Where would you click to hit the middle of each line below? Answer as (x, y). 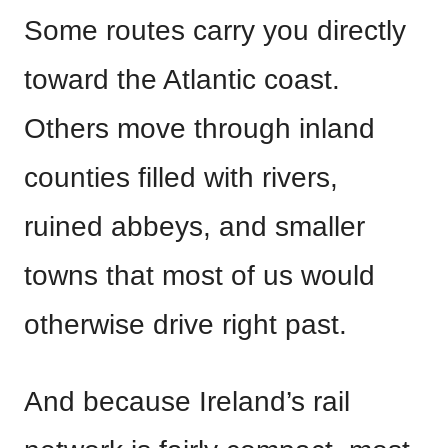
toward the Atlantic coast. (182, 79)
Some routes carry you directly (215, 30)
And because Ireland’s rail (187, 401)
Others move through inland (199, 128)
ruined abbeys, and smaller (194, 226)
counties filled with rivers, (181, 177)
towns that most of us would (199, 275)
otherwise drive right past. (185, 324)
